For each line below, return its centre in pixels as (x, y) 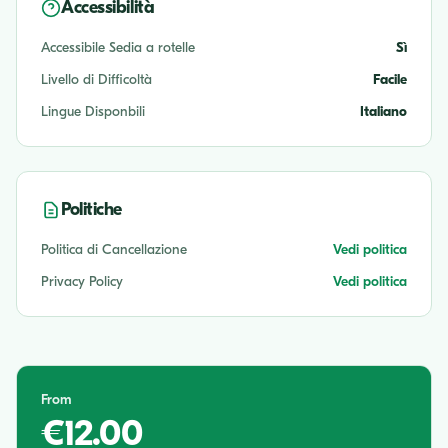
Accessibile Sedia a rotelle (118, 48)
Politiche (91, 210)
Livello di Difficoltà (96, 80)
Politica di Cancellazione (114, 250)
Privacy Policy (82, 282)
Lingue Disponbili (93, 112)
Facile (390, 80)
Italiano (383, 112)
